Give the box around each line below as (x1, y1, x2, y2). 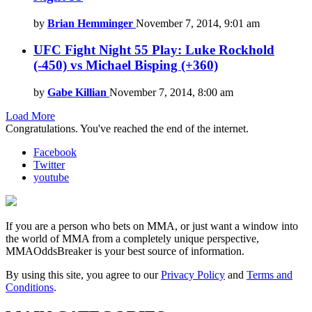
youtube (33, 171, 69, 183)
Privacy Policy (161, 269, 225, 281)
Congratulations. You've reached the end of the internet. (6, 123, 249, 134)
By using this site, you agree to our (6, 269, 161, 281)
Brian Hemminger (47, 17, 133, 29)
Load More (6, 110, 55, 122)
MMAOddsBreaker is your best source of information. (6, 245, 244, 257)
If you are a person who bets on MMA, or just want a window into (6, 220, 298, 232)
